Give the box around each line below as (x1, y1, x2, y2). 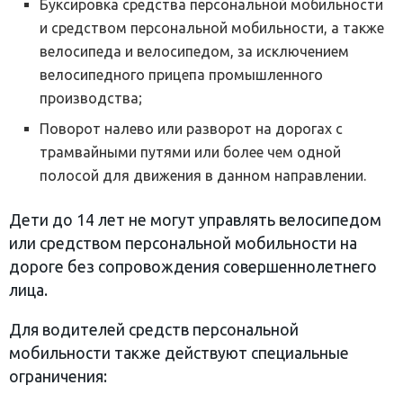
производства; (40, 90, 143, 107)
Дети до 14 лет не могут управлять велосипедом (9, 211, 381, 229)
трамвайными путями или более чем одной (40, 144, 342, 161)
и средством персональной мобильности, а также (40, 20, 385, 37)
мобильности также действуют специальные (9, 345, 349, 363)
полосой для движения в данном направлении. (40, 167, 367, 184)
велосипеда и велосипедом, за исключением (40, 43, 350, 60)
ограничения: (9, 368, 107, 386)
